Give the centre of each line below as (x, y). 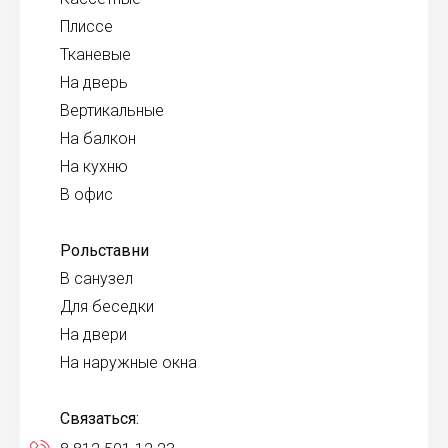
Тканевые (95, 54)
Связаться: (99, 418)
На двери (93, 334)
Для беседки (107, 306)
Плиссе (86, 26)
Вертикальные (112, 110)
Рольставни (104, 250)
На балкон (98, 138)
